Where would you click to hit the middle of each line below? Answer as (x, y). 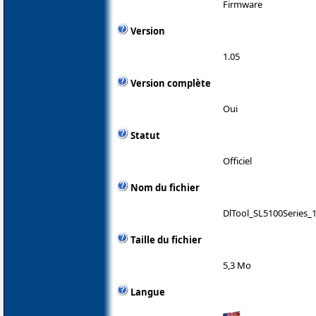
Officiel (237, 160)
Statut (145, 135)
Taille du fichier (166, 239)
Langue (148, 292)
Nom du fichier (165, 187)
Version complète (171, 83)
